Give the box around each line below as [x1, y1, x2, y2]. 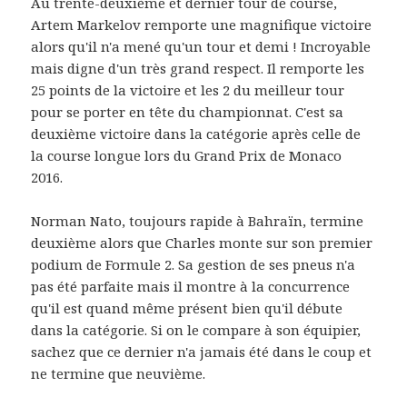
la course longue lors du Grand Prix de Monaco [31, 146, 342, 165]
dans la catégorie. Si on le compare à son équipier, [31, 321, 362, 340]
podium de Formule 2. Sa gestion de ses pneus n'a [31, 255, 356, 274]
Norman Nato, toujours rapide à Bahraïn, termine [31, 212, 364, 231]
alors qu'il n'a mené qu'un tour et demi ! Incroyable [31, 37, 372, 56]
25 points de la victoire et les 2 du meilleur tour [31, 81, 345, 100]
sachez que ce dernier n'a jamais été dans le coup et [31, 342, 372, 362]
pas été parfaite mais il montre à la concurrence [31, 277, 351, 296]
